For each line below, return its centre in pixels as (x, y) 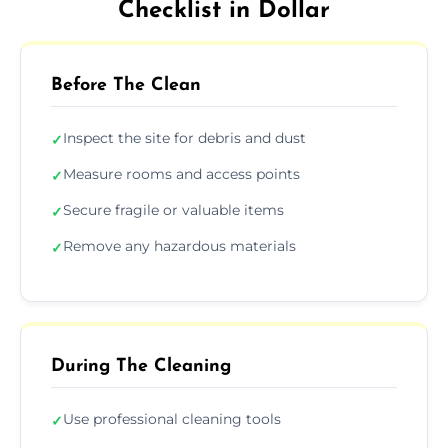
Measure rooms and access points (181, 173)
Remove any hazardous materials (179, 245)
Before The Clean (126, 85)
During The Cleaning (141, 366)
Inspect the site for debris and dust (184, 137)
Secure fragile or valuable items (173, 209)
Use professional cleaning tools (172, 418)
